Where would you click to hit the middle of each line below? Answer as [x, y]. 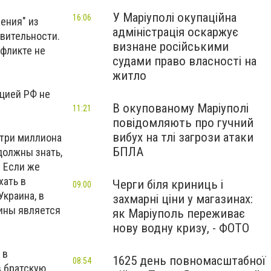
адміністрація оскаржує [175, 32]
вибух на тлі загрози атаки [183, 137]
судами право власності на [184, 61]
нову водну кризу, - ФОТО [181, 228]
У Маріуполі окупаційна [175, 18]
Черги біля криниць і [168, 184]
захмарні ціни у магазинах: [183, 199]
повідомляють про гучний [183, 123]
